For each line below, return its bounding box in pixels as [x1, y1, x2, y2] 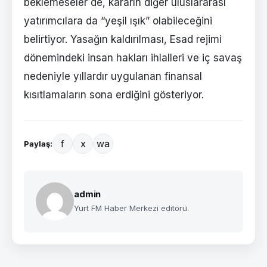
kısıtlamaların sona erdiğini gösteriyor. [24, 89, 204, 101]
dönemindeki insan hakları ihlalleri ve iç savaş [24, 52, 242, 64]
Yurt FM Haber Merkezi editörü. [74, 203, 189, 213]
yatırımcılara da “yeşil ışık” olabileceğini [24, 15, 212, 27]
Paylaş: [24, 139, 52, 149]
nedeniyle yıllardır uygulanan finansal [24, 70, 202, 83]
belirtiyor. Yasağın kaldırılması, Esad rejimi [24, 33, 222, 46]
